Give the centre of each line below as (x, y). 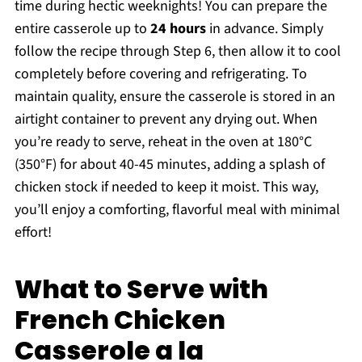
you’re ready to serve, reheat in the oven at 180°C (163, 142)
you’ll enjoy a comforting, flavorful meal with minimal (177, 210)
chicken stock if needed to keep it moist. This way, (166, 187)
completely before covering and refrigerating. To (160, 74)
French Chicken (120, 320)
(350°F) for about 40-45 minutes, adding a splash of (169, 165)
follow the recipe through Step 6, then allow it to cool (177, 52)
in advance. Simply (264, 29)
